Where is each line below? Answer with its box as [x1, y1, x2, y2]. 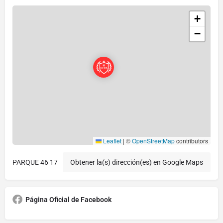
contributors [175, 136, 208, 145]
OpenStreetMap [132, 136, 175, 145]
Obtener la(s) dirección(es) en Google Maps [70, 158, 203, 166]
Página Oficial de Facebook [25, 195, 111, 204]
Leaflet [102, 136, 121, 145]
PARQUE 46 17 [12, 158, 58, 166]
